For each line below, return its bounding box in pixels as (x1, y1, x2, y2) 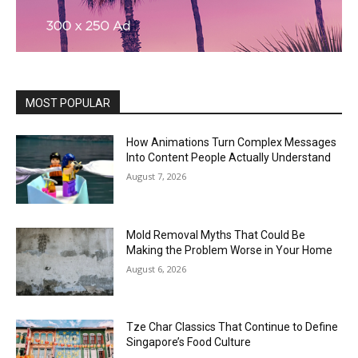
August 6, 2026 (126, 262, 187, 275)
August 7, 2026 (126, 170, 187, 183)
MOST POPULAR (26, 97, 110, 110)
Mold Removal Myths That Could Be (126, 228, 306, 241)
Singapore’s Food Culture (126, 336, 252, 349)
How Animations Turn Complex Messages (126, 136, 337, 149)
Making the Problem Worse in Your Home (126, 243, 333, 257)
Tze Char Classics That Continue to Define (126, 320, 339, 334)
